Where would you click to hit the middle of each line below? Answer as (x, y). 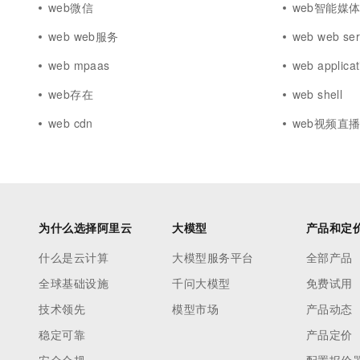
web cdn (71, 123)
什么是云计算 (74, 257)
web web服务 (84, 36)
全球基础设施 (74, 283)
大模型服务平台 (213, 257)
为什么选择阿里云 (85, 227)
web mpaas (79, 65)
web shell (317, 94)
